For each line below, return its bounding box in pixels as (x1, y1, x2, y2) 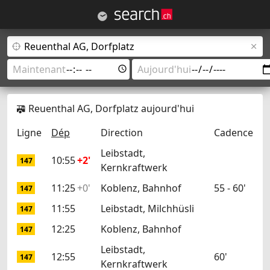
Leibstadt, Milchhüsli (101, 202, 194, 215)
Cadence (214, 126, 253, 139)
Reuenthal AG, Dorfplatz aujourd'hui (28, 102, 195, 115)
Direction (101, 126, 143, 139)
